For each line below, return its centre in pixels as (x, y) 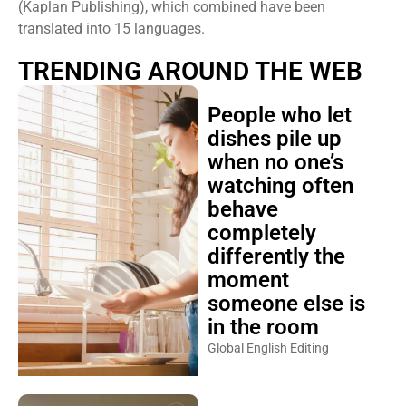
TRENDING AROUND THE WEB (190, 71)
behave (242, 209)
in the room (263, 327)
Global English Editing (268, 348)
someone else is (286, 304)
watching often (280, 186)
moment (248, 280)
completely (261, 233)
